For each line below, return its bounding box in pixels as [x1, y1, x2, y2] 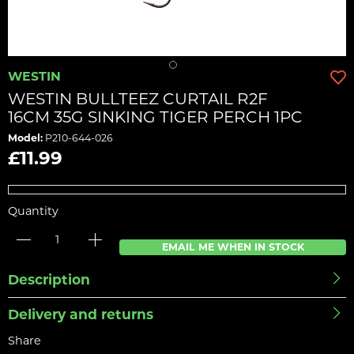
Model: [8, 132, 43, 145]
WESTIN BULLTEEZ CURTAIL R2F [8, 88, 268, 109]
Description [8, 271, 90, 288]
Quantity [8, 204, 58, 219]
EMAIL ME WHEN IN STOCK [161, 241, 304, 254]
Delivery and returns [8, 306, 153, 323]
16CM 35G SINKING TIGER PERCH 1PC [8, 107, 303, 127]
